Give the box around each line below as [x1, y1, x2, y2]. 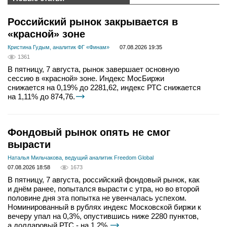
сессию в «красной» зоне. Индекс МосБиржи [8, 74, 164, 83]
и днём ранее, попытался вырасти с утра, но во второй [8, 184, 199, 194]
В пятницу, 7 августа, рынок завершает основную [8, 65, 179, 74]
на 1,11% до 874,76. [8, 92, 75, 101]
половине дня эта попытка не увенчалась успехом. [8, 194, 186, 203]
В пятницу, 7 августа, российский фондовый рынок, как [8, 175, 200, 184]
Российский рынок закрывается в [8, 16, 178, 27]
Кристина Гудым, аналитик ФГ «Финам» [8, 44, 109, 51]
